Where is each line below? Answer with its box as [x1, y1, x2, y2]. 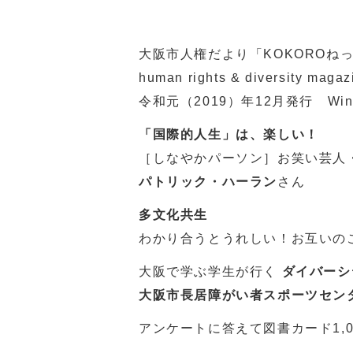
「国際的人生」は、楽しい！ [139, 128, 319, 141]
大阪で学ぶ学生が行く [139, 265, 282, 278]
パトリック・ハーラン [139, 175, 277, 188]
